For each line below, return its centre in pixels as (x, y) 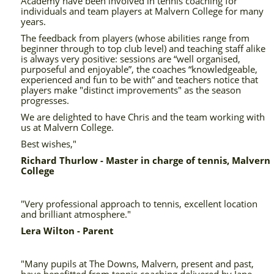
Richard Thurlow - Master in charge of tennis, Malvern (146, 161)
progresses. (45, 101)
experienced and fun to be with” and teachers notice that (140, 80)
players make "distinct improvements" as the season (131, 90)
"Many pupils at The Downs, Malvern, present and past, (138, 264)
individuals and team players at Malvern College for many (143, 11)
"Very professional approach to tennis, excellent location (139, 204)
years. (34, 22)
